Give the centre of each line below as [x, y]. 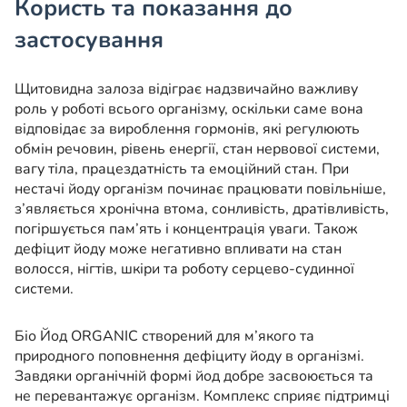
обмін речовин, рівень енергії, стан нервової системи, [197, 149]
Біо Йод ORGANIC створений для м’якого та [164, 337]
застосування [89, 40]
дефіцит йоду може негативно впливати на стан [178, 249]
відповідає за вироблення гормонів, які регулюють [187, 129]
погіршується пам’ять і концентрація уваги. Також [186, 229]
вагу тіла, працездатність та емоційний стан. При [182, 169]
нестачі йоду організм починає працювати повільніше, [200, 189]
